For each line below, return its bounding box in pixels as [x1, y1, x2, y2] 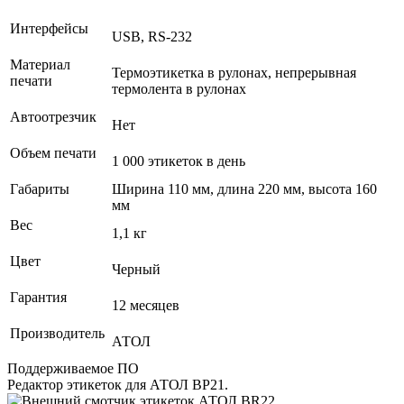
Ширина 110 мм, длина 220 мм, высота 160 [112, 180, 377, 197]
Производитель [10, 325, 108, 341]
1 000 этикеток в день [112, 152, 245, 169]
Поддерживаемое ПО [7, 360, 142, 376]
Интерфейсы [10, 20, 92, 36]
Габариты [10, 180, 73, 197]
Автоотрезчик [10, 108, 100, 124]
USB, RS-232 [112, 28, 192, 44]
